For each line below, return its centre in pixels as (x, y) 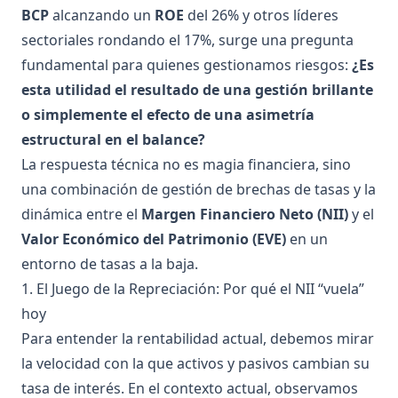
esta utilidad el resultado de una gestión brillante (197, 90)
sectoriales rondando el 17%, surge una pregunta (187, 40)
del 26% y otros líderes (261, 15)
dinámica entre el (81, 214)
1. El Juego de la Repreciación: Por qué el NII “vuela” (193, 289)
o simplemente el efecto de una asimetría (168, 115)
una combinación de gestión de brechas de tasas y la (199, 189)
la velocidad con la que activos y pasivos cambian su (195, 363)
